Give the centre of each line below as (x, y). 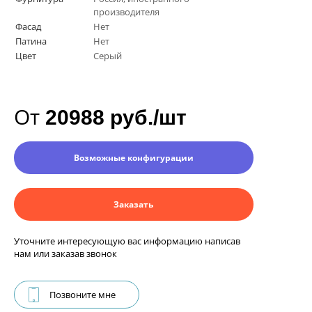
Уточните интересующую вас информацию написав (127, 241)
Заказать (134, 205)
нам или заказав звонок (65, 254)
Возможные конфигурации (133, 158)
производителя (126, 12)
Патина (31, 41)
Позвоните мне (83, 295)
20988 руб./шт (116, 118)
